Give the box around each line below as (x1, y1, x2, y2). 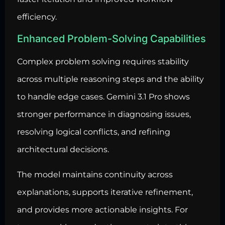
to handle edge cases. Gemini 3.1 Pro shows (17, 92, 190, 102)
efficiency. (17, 12, 57, 22)
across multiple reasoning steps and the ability (17, 74, 204, 84)
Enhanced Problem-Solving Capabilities (17, 33, 206, 45)
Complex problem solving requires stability (17, 57, 189, 67)
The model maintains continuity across (17, 169, 173, 179)
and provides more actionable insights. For (17, 204, 188, 214)
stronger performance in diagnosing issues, (17, 109, 191, 120)
